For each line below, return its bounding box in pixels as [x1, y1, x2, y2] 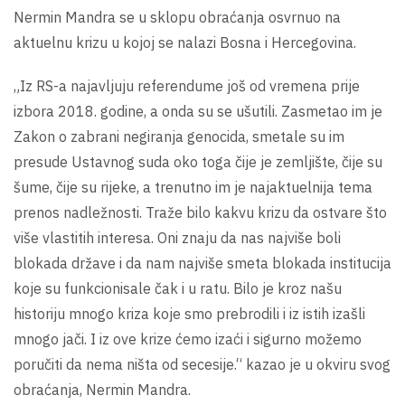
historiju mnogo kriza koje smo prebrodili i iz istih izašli [14, 304, 365, 323]
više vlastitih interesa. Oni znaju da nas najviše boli [14, 228, 341, 247]
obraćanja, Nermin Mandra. [14, 380, 191, 399]
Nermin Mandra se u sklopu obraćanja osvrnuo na [14, 7, 341, 26]
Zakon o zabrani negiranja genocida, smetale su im [14, 127, 344, 146]
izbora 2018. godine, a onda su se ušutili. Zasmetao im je [14, 101, 382, 120]
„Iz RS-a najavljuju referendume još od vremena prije [14, 76, 360, 95]
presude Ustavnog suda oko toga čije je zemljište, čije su [14, 152, 382, 171]
